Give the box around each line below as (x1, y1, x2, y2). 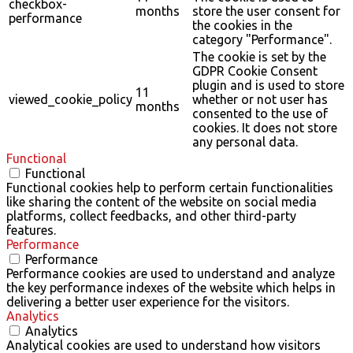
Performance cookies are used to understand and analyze (6, 266, 335, 281)
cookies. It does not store (192, 120, 337, 135)
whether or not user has (192, 91, 328, 106)
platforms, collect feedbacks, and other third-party (6, 208, 296, 223)
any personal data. (192, 134, 298, 149)
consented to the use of (192, 106, 328, 121)
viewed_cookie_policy (9, 91, 132, 106)
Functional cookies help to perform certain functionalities (6, 180, 333, 195)
